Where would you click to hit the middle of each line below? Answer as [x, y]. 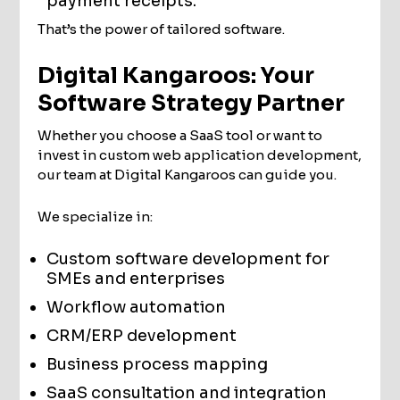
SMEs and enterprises [136, 278]
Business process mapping [158, 364]
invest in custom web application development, [200, 154]
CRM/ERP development [142, 335]
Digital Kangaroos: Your [176, 75]
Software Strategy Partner [192, 103]
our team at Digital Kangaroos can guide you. [187, 174]
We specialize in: [96, 216]
